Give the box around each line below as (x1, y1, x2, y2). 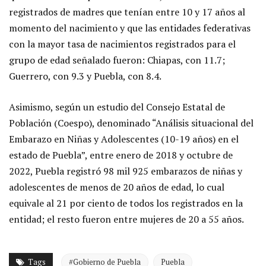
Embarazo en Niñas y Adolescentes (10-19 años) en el (9, 132, 239, 146)
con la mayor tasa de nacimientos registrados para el (9, 37, 236, 51)
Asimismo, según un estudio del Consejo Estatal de (9, 100, 225, 114)
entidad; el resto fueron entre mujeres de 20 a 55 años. (9, 213, 244, 226)
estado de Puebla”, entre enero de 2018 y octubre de (9, 148, 233, 162)
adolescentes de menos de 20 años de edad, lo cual (9, 180, 224, 194)
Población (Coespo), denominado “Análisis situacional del (9, 116, 254, 130)
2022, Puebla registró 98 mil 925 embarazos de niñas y (9, 164, 242, 178)
